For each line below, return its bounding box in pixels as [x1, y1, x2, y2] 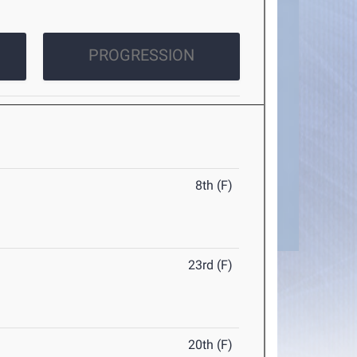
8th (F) [195, 178, 233, 194]
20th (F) [188, 337, 233, 353]
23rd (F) [188, 257, 233, 273]
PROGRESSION [88, 45, 194, 65]
